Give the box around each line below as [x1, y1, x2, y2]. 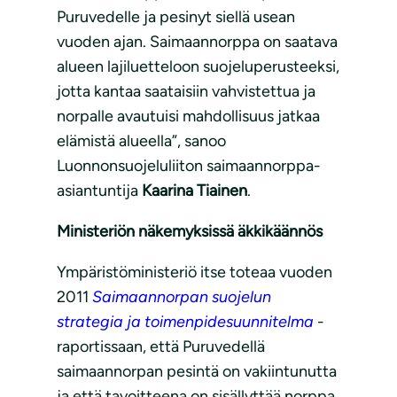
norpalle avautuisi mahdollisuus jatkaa [57, 106, 320, 127]
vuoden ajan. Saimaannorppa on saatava [57, 32, 338, 52]
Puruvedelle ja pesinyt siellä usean [57, 7, 295, 27]
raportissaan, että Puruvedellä [57, 337, 265, 357]
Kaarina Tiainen [142, 181, 247, 201]
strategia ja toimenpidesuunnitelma [57, 312, 314, 332]
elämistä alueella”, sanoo [57, 131, 226, 152]
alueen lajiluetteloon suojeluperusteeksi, [57, 57, 339, 77]
